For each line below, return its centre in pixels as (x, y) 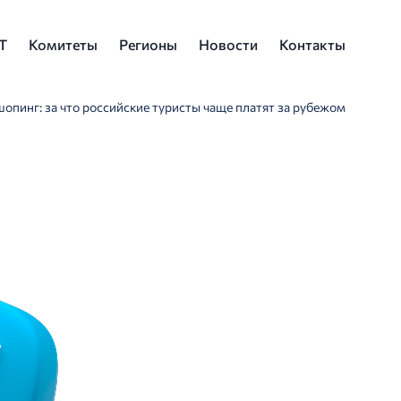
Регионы (148, 44)
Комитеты (63, 44)
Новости (228, 44)
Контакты (312, 44)
